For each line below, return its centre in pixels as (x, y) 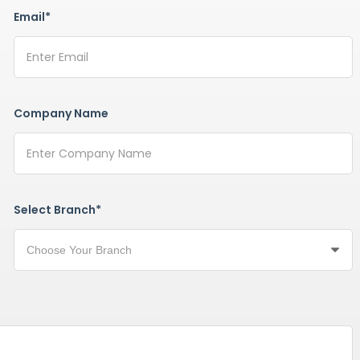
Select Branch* (57, 210)
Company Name (61, 114)
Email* (32, 17)
